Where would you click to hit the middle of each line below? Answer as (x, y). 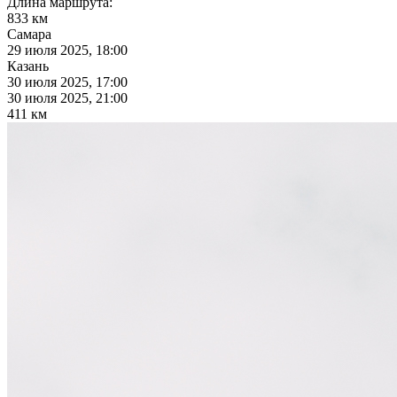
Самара (29, 35)
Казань (28, 66)
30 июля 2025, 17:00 (67, 82)
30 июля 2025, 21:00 (67, 98)
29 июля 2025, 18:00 (67, 51)
